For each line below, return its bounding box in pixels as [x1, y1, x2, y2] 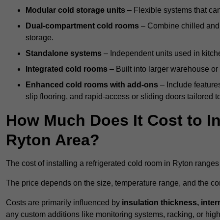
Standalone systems [26, 49, 102, 58]
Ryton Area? [6, 131, 100, 149]
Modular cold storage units [26, 6, 125, 15]
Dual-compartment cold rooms [26, 22, 139, 30]
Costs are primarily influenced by [6, 198, 122, 207]
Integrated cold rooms [26, 65, 108, 74]
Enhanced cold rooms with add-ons [26, 81, 158, 89]
